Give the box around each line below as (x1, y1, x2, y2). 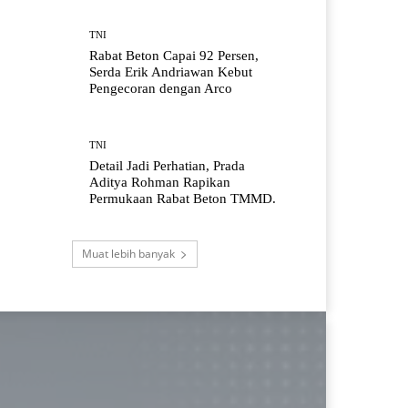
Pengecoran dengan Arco (89, 80, 233, 96)
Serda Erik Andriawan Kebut (89, 64, 253, 79)
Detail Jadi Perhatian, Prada (89, 158, 246, 174)
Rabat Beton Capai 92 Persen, (89, 47, 260, 63)
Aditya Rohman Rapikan (89, 175, 231, 190)
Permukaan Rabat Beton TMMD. (89, 191, 277, 207)
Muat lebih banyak (82, 246, 175, 262)
